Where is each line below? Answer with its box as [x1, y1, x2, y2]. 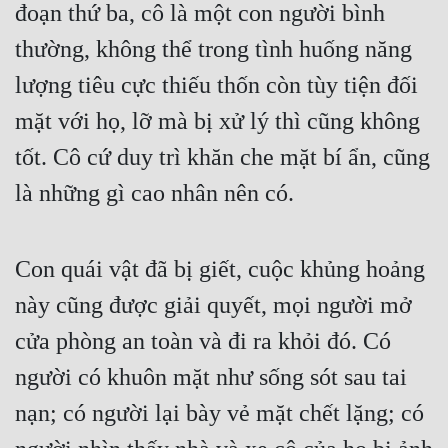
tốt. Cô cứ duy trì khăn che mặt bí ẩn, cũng [15, 144, 430, 171]
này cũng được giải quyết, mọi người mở [15, 292, 412, 319]
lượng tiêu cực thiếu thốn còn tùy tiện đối [15, 72, 418, 99]
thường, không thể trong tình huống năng [15, 36, 412, 63]
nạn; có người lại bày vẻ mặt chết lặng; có [15, 400, 424, 427]
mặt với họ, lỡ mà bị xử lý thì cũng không [15, 108, 420, 135]
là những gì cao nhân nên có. [15, 180, 294, 207]
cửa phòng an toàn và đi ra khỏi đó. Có [15, 328, 391, 355]
